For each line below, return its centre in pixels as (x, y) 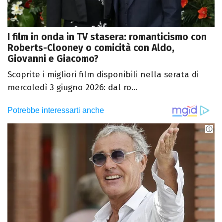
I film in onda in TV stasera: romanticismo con (107, 37)
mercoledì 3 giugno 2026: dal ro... (72, 88)
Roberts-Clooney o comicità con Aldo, (91, 48)
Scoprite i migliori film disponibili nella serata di (103, 75)
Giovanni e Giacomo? (53, 59)
